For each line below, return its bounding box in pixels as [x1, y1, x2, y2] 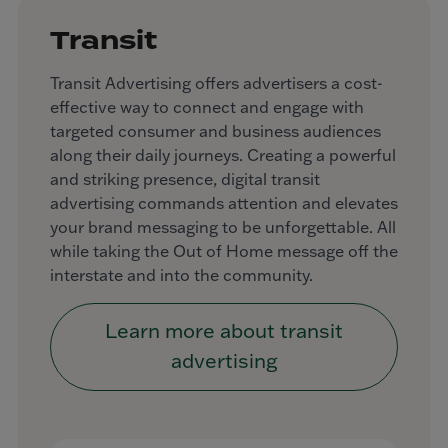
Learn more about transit [105, 317, 343, 344]
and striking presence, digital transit [50, 169, 320, 190]
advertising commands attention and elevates [50, 193, 398, 214]
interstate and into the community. [50, 265, 313, 286]
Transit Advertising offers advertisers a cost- [50, 73, 383, 94]
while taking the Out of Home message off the [50, 241, 398, 262]
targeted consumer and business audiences [50, 121, 381, 142]
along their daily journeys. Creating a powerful [50, 145, 396, 166]
